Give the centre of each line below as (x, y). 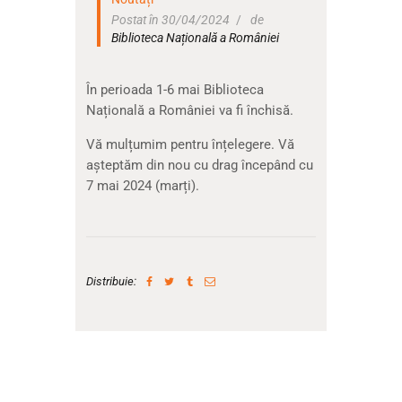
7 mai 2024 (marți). (142, 186)
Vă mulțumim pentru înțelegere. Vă (190, 145)
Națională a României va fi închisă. (189, 111)
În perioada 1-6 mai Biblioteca (175, 90)
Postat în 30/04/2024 (171, 20)
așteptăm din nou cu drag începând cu (199, 166)
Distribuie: (111, 282)
